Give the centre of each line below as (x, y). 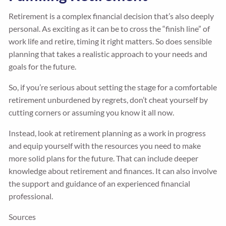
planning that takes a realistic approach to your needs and (108, 54)
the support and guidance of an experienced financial (100, 184)
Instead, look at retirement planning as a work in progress (107, 133)
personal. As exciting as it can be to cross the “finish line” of (109, 29)
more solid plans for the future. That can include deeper (104, 158)
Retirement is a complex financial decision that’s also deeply (111, 16)
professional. (31, 196)
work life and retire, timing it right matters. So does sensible (110, 41)
